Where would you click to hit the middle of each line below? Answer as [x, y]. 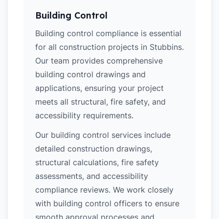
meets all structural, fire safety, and [100, 102]
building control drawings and [90, 74]
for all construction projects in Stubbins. [109, 47]
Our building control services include [103, 135]
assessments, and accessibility [92, 176]
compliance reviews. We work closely [104, 190]
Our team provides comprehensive [99, 61]
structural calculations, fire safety [97, 162]
